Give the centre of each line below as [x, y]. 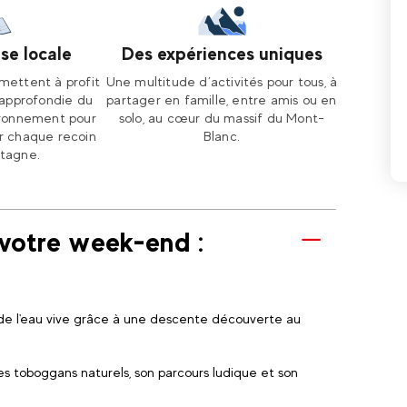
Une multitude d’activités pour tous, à [222, 81]
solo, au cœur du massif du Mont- [222, 118]
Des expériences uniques [222, 54]
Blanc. [222, 136]
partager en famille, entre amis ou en [222, 99]
